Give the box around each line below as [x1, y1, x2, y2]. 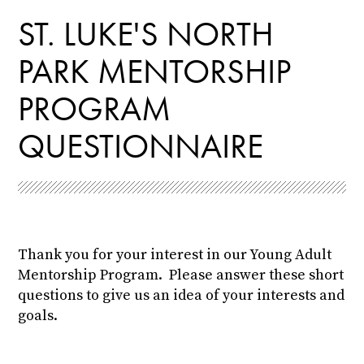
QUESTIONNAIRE [18, 124, 264, 169]
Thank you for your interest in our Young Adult [18, 245, 332, 265]
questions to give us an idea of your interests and [18, 286, 345, 305]
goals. [18, 306, 65, 326]
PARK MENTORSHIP [18, 50, 292, 94]
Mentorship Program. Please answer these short [18, 266, 344, 285]
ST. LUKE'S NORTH [18, 12, 275, 57]
